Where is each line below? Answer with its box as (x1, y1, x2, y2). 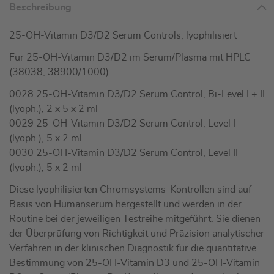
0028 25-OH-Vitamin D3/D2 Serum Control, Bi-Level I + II (9, 89, 265, 100)
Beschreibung (9, 2, 72, 13)
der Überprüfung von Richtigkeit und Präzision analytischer (9, 229, 264, 239)
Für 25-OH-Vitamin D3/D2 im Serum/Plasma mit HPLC (9, 53, 251, 63)
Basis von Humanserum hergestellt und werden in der (9, 199, 242, 210)
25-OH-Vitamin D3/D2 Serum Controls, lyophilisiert (9, 31, 237, 41)
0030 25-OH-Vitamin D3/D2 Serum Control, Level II (9, 148, 238, 158)
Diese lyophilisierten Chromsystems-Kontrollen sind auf (9, 185, 251, 195)
